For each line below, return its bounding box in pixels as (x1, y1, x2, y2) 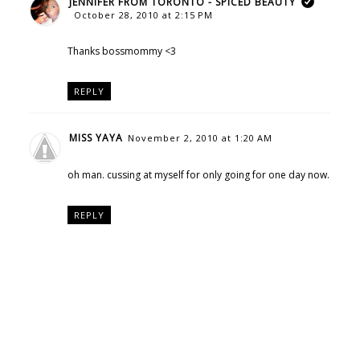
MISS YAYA (68, 130, 123, 145)
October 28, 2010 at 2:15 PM (73, 8, 213, 21)
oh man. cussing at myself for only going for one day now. (67, 167, 329, 182)
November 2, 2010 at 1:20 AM (127, 131, 272, 144)
